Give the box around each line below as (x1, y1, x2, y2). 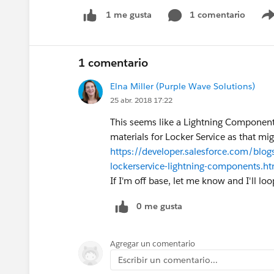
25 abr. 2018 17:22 (110, 94, 172, 105)
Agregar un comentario (110, 238, 195, 249)
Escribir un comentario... (118, 254, 218, 265)
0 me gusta (136, 200, 182, 212)
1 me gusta (106, 9, 152, 21)
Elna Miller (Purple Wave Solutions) (110, 80, 255, 92)
